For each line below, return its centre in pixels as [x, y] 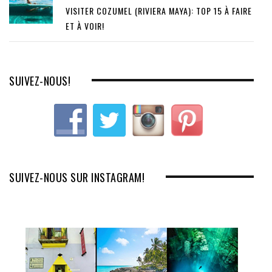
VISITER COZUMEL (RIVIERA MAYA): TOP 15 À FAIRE [159, 11]
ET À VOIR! [85, 26]
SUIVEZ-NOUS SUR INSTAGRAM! [77, 178]
